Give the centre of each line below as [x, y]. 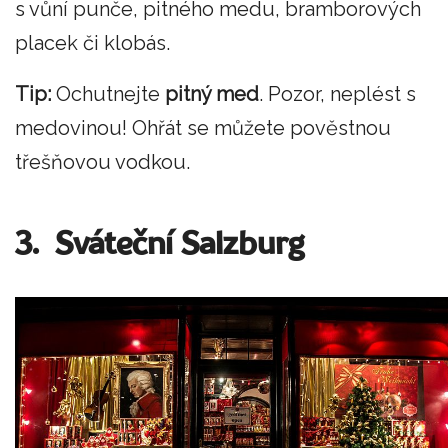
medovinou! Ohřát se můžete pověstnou [203, 128]
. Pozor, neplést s [337, 94]
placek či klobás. [95, 42]
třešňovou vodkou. [102, 162]
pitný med [212, 94]
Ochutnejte [110, 94]
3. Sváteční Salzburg [159, 246]
